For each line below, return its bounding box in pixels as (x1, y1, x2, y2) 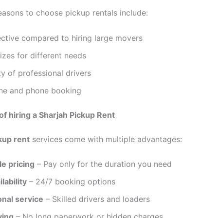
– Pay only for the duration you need (35, 159, 172, 169)
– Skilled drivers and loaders (43, 194, 150, 204)
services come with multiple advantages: (30, 134, 182, 144)
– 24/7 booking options (27, 177, 115, 187)
